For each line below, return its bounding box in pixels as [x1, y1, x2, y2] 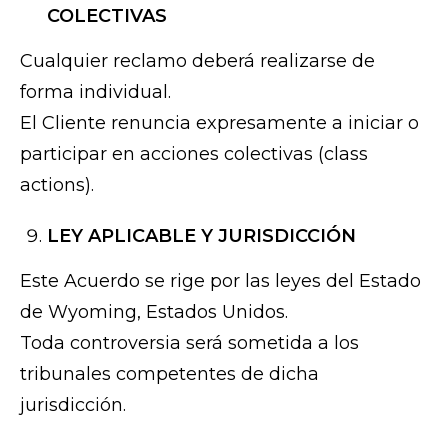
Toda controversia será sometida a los [20, 332, 359, 355]
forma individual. [20, 81, 171, 104]
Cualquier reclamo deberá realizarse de [20, 50, 375, 73]
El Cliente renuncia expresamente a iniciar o [20, 112, 419, 135]
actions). [20, 174, 94, 197]
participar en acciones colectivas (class [20, 143, 368, 166]
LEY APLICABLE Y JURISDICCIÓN [47, 225, 356, 248]
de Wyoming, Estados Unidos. [20, 301, 288, 324]
